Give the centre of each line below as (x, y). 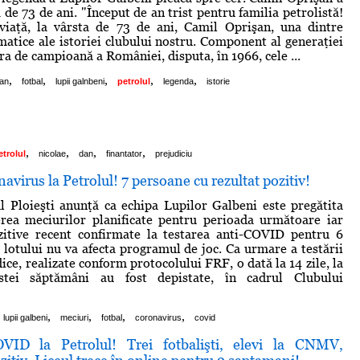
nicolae (52, 153)
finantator (124, 153)
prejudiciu (174, 153)
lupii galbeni (25, 317)
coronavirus (158, 317)
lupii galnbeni (80, 81)
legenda (178, 81)
